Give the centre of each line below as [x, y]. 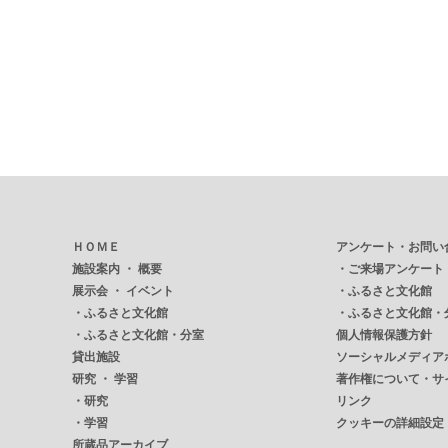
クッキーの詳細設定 [390, 423]
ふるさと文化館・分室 [144, 335]
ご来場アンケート [396, 269]
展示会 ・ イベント [123, 291]
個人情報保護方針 [384, 335]
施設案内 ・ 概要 [117, 269]
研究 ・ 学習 [105, 379]
